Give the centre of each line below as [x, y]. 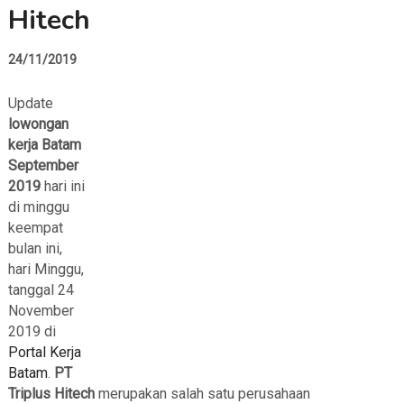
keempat [35, 228]
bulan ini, [35, 248]
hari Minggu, [46, 269]
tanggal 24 [41, 290]
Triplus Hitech [51, 394]
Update [30, 103]
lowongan [38, 124]
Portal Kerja [44, 352]
